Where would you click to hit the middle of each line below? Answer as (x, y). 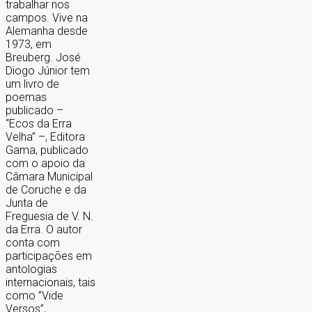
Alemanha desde (47, 31)
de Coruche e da (46, 190)
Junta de (27, 203)
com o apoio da (45, 164)
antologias (31, 270)
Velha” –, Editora (45, 137)
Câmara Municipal (49, 177)
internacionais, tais (50, 283)
